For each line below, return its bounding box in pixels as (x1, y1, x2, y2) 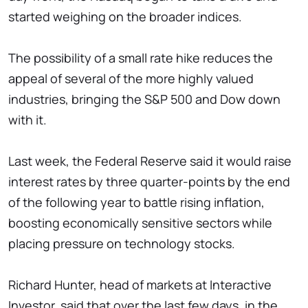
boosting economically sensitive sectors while (8, 214, 272, 232)
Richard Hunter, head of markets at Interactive (8, 276, 272, 294)
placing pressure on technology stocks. (8, 235, 235, 252)
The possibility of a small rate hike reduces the (8, 49, 273, 67)
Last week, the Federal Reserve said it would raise (8, 153, 291, 170)
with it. (8, 111, 47, 129)
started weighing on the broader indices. (8, 8, 242, 25)
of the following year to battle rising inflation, (8, 194, 265, 211)
